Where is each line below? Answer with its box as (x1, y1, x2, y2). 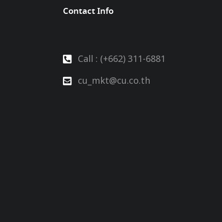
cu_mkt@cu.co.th (77, 74, 150, 88)
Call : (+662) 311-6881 (77, 53, 166, 66)
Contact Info (62, 5, 113, 18)
